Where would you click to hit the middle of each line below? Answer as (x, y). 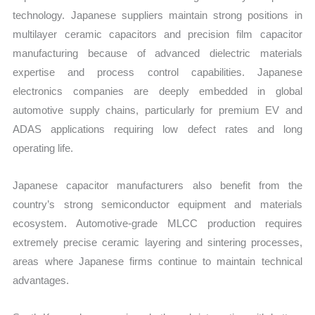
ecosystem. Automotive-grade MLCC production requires (157, 224)
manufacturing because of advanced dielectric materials (157, 53)
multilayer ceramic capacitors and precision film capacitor (157, 34)
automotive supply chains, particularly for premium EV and (157, 110)
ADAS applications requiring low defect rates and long (157, 129)
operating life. (43, 148)
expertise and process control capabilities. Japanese (157, 72)
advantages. (41, 281)
